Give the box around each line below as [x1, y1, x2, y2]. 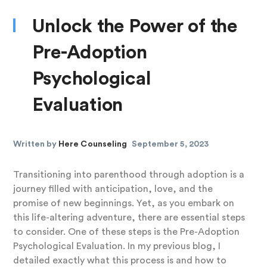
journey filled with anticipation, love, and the [13, 184, 213, 194]
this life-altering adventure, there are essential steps [13, 213, 245, 223]
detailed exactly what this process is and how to [13, 256, 226, 266]
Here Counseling [58, 140, 127, 149]
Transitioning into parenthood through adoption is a [13, 170, 244, 180]
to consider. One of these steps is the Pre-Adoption [13, 227, 240, 237]
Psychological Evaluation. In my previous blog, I [13, 241, 221, 252]
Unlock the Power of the [32, 17, 237, 36]
